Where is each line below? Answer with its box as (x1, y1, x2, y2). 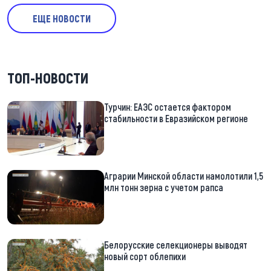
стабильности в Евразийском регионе (104, 113, 248, 125)
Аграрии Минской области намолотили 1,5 (104, 170, 263, 182)
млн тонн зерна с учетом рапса (104, 181, 223, 194)
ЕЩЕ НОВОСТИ (33, 13, 91, 25)
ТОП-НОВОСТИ (7, 69, 89, 87)
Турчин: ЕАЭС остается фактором (104, 101, 231, 113)
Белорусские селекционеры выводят (104, 239, 247, 251)
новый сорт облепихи (104, 250, 186, 263)
